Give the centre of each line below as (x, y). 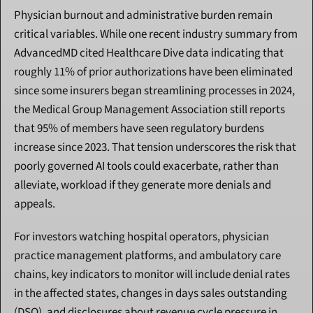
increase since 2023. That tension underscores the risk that (155, 148)
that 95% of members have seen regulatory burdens (139, 129)
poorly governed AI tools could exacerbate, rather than (146, 167)
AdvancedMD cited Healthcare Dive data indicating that (149, 53)
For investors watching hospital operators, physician (141, 237)
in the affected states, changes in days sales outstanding (151, 294)
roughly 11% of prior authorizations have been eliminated (153, 72)
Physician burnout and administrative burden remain (143, 16)
